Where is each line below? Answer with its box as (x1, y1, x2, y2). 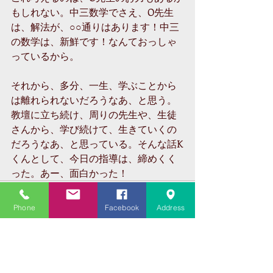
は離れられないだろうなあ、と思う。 (11, 93, 177, 106)
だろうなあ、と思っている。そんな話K (11, 136, 183, 150)
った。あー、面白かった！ (11, 166, 128, 179)
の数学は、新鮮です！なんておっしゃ (11, 34, 177, 48)
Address (156, 202, 185, 212)
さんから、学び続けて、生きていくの (11, 122, 177, 135)
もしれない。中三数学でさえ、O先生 (11, 5, 174, 18)
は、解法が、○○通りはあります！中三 (11, 19, 179, 33)
